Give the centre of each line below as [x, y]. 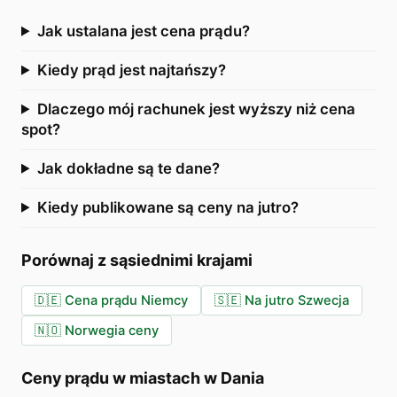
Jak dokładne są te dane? [128, 168]
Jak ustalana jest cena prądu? [143, 31]
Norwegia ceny [112, 330]
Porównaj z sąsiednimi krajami [137, 260]
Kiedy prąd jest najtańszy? [131, 70]
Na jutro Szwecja [297, 300]
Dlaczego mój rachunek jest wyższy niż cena [196, 109]
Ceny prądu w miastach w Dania [143, 378]
